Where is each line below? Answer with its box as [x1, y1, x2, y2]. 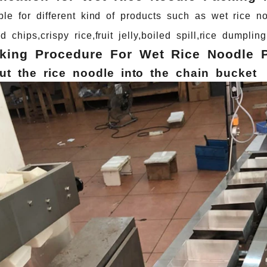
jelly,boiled [113, 30, 171, 41]
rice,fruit [69, 30, 114, 41]
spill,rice [170, 30, 218, 41]
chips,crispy [7, 30, 69, 41]
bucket [209, 67, 257, 80]
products [115, 11, 162, 21]
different [31, 11, 76, 21]
